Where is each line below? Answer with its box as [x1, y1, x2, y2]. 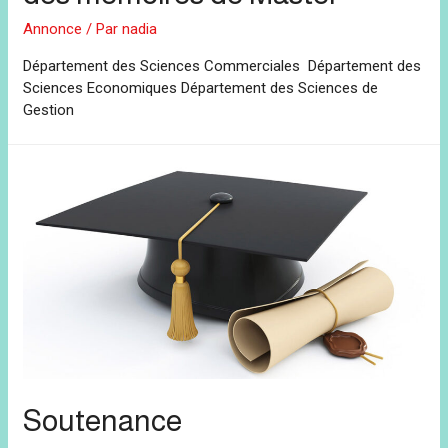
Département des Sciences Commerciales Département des [23, 57, 422, 76]
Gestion [23, 101, 75, 120]
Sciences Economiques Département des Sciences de [23, 79, 379, 98]
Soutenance [23, 404, 183, 438]
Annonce [23, 20, 83, 39]
